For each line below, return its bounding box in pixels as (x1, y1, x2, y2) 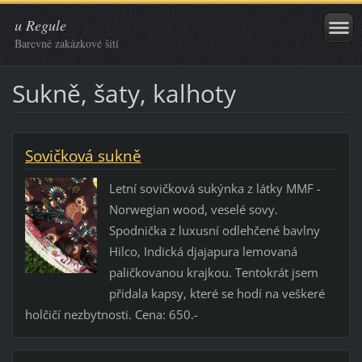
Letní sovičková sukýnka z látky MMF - (108, 180, 321, 197)
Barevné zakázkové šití (15, 36, 119, 51)
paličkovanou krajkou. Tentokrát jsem (108, 264, 318, 281)
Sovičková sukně (24, 145, 141, 166)
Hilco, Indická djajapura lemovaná (108, 243, 297, 260)
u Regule (15, 15, 66, 35)
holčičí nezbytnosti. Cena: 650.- (24, 306, 198, 323)
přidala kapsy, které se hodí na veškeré (108, 285, 325, 302)
